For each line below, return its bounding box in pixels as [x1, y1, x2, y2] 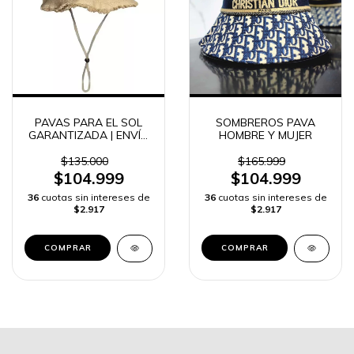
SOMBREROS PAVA [216, 115, 315, 130]
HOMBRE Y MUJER [219, 128, 312, 142]
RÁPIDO [68, 141, 109, 155]
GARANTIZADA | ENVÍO [28, 128, 149, 142]
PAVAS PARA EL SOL [35, 115, 142, 130]
